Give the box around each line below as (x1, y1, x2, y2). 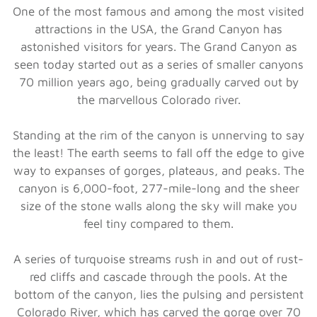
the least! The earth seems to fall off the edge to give (13, 145, 304, 160)
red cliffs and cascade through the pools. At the (30, 269, 287, 284)
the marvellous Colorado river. (76, 92, 241, 107)
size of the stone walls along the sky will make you (20, 198, 297, 213)
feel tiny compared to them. (83, 216, 234, 231)
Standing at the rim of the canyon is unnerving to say (13, 127, 304, 142)
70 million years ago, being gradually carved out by (18, 74, 299, 89)
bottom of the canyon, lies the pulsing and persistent (13, 287, 304, 301)
